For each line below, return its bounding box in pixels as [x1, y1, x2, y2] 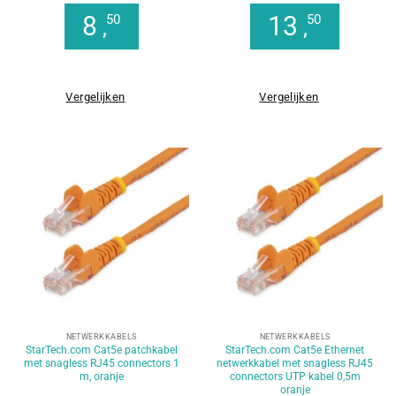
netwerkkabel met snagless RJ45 [217, 356, 373, 369]
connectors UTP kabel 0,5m [229, 369, 361, 383]
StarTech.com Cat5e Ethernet [225, 343, 364, 356]
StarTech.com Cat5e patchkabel [25, 343, 178, 356]
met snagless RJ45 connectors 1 [23, 356, 179, 369]
